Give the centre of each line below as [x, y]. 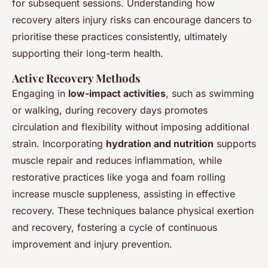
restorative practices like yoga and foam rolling [119, 177]
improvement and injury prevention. [92, 244]
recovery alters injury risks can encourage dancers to [132, 19]
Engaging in [40, 93]
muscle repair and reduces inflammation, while [117, 160]
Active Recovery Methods [76, 78]
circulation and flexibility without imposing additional [131, 127]
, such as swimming [210, 93]
